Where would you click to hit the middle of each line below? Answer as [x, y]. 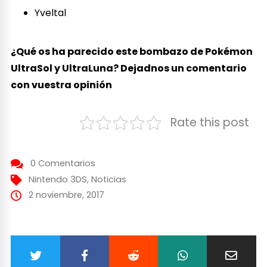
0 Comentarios [63, 163]
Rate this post [209, 122]
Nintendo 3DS [58, 179]
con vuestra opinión [62, 85]
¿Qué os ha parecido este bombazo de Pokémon [132, 51]
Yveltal [51, 13]
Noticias [108, 179]
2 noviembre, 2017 [66, 195]
